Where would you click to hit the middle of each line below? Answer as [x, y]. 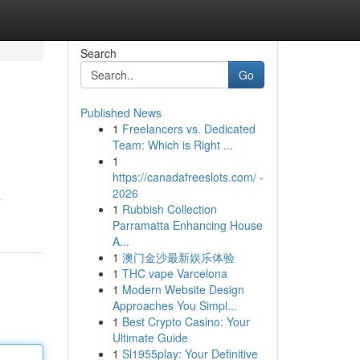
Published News [121, 112]
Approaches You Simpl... [174, 305]
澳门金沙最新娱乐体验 [178, 257]
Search [98, 53]
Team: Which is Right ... [172, 145]
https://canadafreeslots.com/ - [188, 177]
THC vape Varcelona [174, 273]
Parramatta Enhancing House [187, 225]
